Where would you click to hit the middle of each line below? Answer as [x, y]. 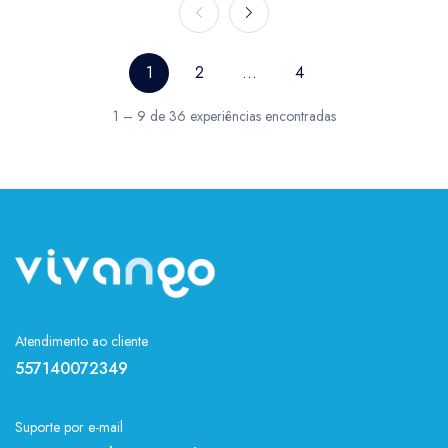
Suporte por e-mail [69, 427]
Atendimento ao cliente [81, 341]
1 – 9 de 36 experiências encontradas [224, 116]
